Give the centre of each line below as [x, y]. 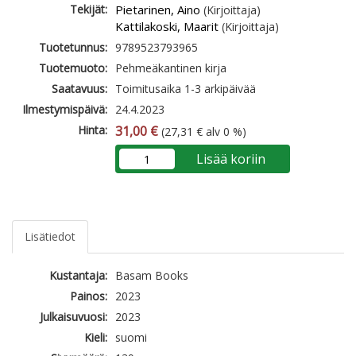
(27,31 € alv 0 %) [202, 132]
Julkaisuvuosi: [74, 317]
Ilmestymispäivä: [65, 110]
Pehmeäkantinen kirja [171, 68]
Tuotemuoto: [73, 68]
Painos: [89, 296]
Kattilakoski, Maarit [167, 27]
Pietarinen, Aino [158, 10]
